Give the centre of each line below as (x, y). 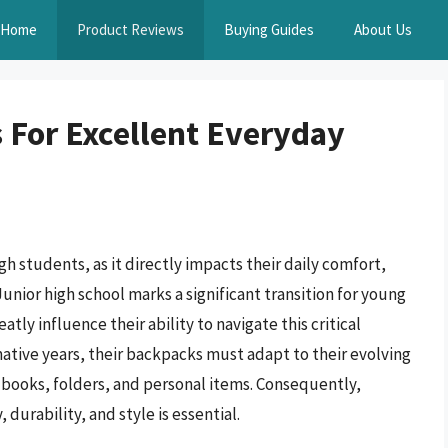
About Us (383, 29)
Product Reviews (130, 29)
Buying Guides (269, 29)
